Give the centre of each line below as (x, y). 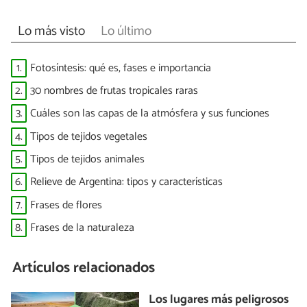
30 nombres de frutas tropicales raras (114, 90)
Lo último (126, 31)
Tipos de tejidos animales (87, 160)
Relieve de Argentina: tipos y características (126, 182)
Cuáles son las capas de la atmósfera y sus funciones (150, 114)
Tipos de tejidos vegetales (89, 136)
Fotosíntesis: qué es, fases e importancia (121, 68)
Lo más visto (51, 31)
